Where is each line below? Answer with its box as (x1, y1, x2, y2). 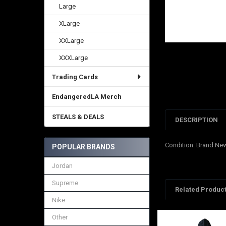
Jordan (51, 161, 73, 169)
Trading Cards (51, 73, 98, 81)
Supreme (51, 179, 78, 187)
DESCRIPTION (175, 116, 218, 124)
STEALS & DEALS (51, 113, 104, 121)
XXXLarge (59, 53, 88, 62)
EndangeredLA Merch (51, 93, 122, 101)
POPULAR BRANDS (51, 142, 115, 151)
